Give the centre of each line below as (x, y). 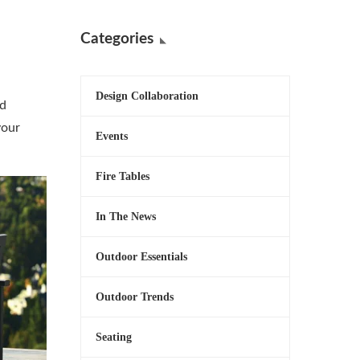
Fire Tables (123, 176)
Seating (114, 337)
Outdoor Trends (135, 297)
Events (112, 136)
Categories (117, 39)
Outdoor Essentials (141, 257)
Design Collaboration (147, 96)
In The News (126, 217)
